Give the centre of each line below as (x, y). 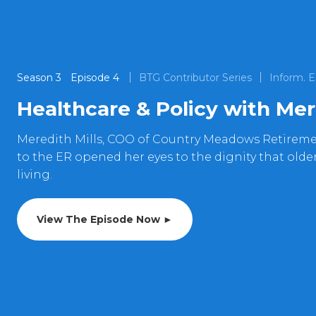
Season (35, 78)
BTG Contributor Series (195, 78)
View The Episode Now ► (105, 219)
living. (35, 175)
